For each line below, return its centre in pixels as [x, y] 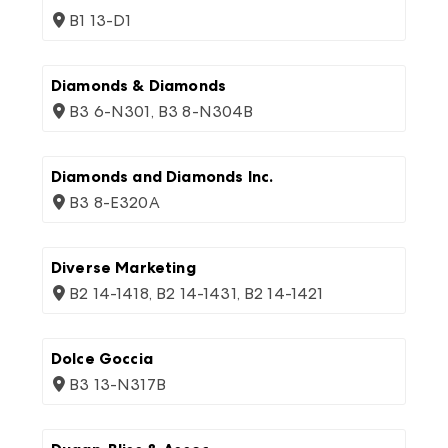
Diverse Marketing [123, 267]
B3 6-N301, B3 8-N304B [161, 111]
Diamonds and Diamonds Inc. [162, 176]
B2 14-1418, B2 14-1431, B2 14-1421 [196, 293]
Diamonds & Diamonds [139, 85]
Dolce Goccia [102, 358]
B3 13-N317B [117, 384]
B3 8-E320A [114, 202]
